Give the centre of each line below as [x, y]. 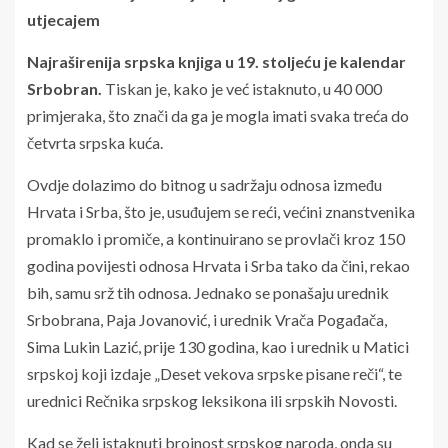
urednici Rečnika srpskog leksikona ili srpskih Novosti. [212, 400]
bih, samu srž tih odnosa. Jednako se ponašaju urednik [208, 292]
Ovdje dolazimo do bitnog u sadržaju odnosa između [204, 184]
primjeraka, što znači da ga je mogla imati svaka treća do [218, 115]
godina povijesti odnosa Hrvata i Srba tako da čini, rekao [218, 265]
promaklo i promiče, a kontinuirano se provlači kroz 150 [216, 238]
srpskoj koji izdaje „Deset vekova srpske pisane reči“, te [214, 373]
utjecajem [63, 19]
